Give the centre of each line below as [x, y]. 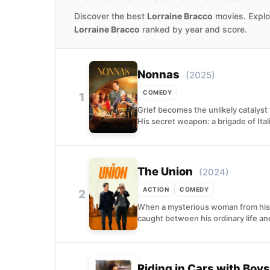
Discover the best [111, 16]
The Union [165, 171]
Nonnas [159, 74]
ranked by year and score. [193, 29]
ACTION [156, 189]
